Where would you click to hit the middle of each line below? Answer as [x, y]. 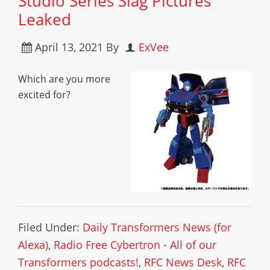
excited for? [44, 95]
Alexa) [33, 245]
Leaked [45, 19]
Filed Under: [50, 227]
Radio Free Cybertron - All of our [135, 245]
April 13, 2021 [69, 47]
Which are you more [64, 79]
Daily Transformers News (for [157, 227]
